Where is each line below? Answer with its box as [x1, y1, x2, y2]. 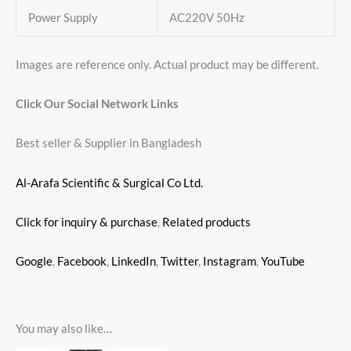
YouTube [261, 255, 305, 269]
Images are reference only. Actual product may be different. [16, 57, 319, 71]
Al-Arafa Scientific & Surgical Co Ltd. [16, 175, 203, 190]
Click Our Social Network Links [16, 97, 179, 111]
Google [16, 255, 52, 269]
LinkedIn [111, 255, 156, 269]
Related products [162, 215, 251, 230]
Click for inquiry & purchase [16, 215, 157, 230]
